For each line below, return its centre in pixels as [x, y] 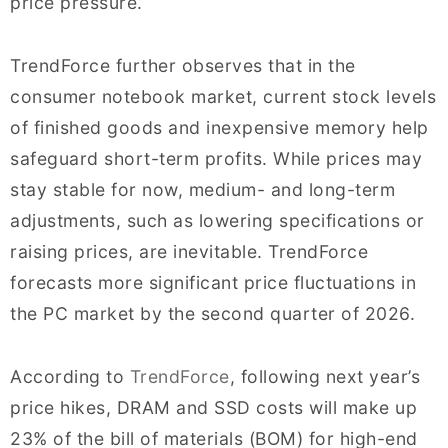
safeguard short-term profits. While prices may [216, 158]
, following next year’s [324, 376]
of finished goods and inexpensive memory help [219, 127]
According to [70, 376]
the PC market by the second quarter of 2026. [212, 313]
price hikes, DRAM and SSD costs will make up [213, 407]
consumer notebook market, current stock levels [223, 96]
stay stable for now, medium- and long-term [202, 189]
